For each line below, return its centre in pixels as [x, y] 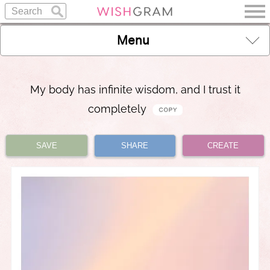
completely [118, 109]
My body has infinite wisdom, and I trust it [135, 89]
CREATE [223, 146]
